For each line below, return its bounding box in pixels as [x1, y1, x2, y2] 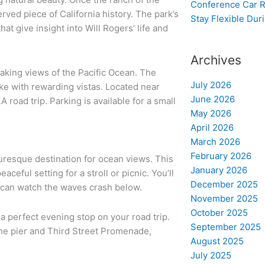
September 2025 [190, 221, 261, 232]
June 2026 [190, 93, 235, 105]
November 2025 [190, 192, 258, 204]
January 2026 [190, 164, 247, 176]
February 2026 [190, 150, 251, 161]
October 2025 [190, 206, 248, 218]
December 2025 [190, 178, 258, 190]
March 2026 [190, 135, 240, 147]
